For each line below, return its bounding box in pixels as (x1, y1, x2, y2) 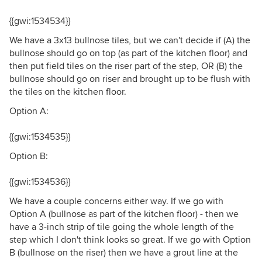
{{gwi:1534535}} (9, 131, 70, 143)
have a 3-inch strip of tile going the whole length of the (9, 221, 234, 233)
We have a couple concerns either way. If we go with (9, 195, 223, 207)
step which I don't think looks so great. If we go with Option (9, 234, 251, 246)
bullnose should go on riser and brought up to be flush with (9, 73, 250, 85)
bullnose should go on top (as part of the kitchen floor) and (9, 47, 247, 59)
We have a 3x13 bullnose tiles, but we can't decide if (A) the (9, 35, 250, 46)
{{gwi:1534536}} (9, 176, 70, 188)
